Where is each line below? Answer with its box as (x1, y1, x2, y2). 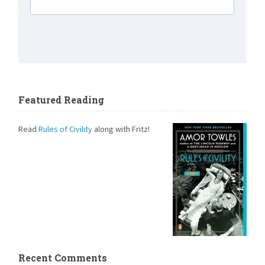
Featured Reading (18, 93, 105, 106)
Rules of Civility (38, 123, 93, 134)
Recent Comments (18, 251, 108, 264)
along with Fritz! (92, 123, 150, 134)
